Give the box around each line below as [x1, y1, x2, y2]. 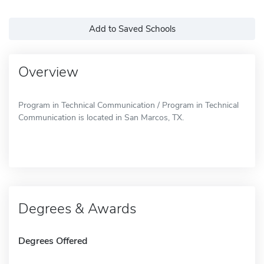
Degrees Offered [18, 234, 87, 247]
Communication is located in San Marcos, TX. [18, 111, 184, 123]
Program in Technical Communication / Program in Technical [18, 99, 239, 111]
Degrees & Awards [18, 199, 136, 218]
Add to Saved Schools [88, 22, 176, 35]
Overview [18, 62, 78, 81]
